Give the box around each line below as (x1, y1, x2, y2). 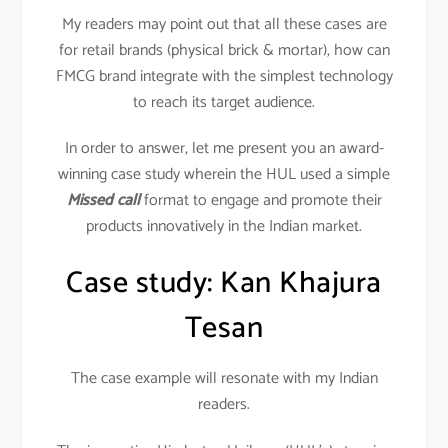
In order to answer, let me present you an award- (64, 135, 384, 163)
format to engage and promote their (139, 187, 382, 215)
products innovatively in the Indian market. (86, 213, 362, 241)
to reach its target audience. (133, 88, 315, 116)
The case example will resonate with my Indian (70, 365, 378, 393)
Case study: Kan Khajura (66, 259, 382, 309)
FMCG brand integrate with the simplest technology (55, 62, 393, 90)
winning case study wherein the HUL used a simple (58, 161, 390, 189)
